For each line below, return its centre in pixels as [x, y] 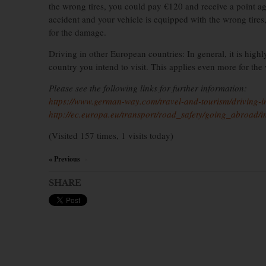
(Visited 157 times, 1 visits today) [111, 135]
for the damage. [77, 32]
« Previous [64, 159]
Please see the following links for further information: [148, 88]
